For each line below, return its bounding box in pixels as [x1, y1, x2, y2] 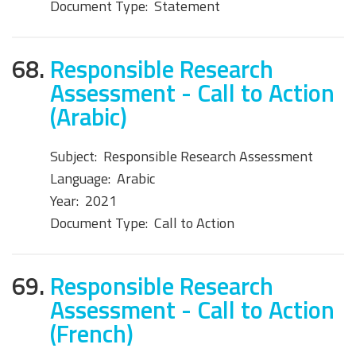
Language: [50, 168, 110, 190]
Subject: [50, 145, 97, 168]
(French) [50, 315, 133, 353]
